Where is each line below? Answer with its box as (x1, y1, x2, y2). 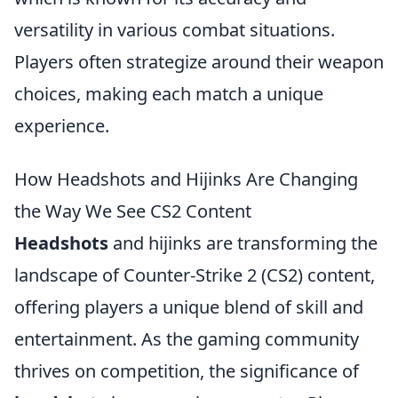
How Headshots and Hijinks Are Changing (14, 167, 358, 191)
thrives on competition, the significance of (14, 359, 359, 383)
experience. (14, 114, 109, 138)
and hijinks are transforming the (108, 231, 378, 255)
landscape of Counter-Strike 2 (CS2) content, (14, 263, 375, 287)
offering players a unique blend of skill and (14, 295, 363, 319)
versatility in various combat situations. (14, 18, 335, 42)
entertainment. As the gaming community (14, 327, 359, 351)
